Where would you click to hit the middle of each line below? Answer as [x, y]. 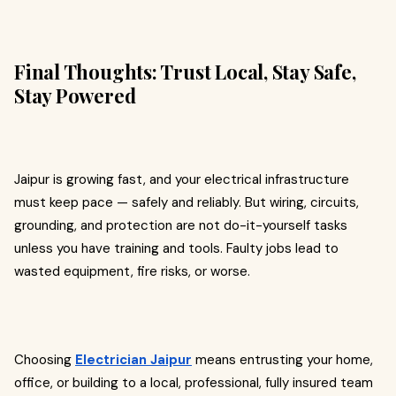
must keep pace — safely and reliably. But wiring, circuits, [187, 202]
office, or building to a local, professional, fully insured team [194, 383]
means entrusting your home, [282, 360]
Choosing [45, 360]
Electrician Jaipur [133, 360]
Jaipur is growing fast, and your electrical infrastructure [182, 179]
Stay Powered [75, 95]
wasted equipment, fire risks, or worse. [132, 271]
